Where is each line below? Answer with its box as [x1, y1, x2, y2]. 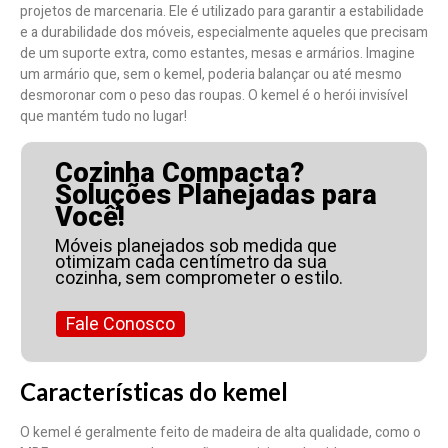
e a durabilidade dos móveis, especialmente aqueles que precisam [20, 22, 428, 44]
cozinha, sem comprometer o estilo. [55, 267, 344, 289]
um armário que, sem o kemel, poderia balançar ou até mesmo [20, 64, 402, 86]
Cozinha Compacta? [55, 157, 305, 190]
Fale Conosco [65, 313, 175, 335]
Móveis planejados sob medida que [55, 235, 338, 257]
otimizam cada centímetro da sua [55, 251, 328, 273]
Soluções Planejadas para [55, 179, 378, 212]
